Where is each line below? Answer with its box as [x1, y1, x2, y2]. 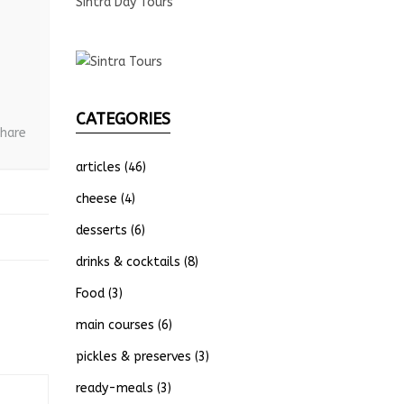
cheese [75, 190, 117, 207]
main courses [75, 317, 154, 333]
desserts [75, 222, 127, 238]
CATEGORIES [75, 108, 170, 129]
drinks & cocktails [75, 253, 180, 270]
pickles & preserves [75, 348, 191, 364]
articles [75, 159, 121, 175]
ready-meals [75, 380, 153, 396]
